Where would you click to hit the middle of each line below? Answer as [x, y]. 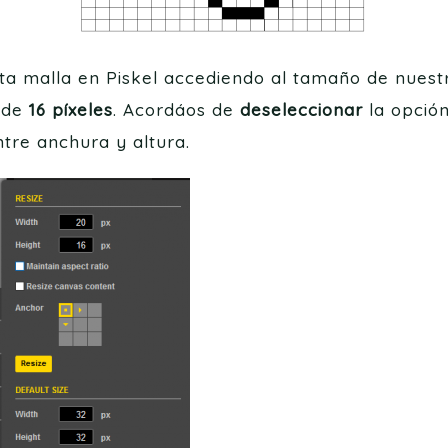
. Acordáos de [176, 109]
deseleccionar [301, 109]
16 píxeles [71, 109]
